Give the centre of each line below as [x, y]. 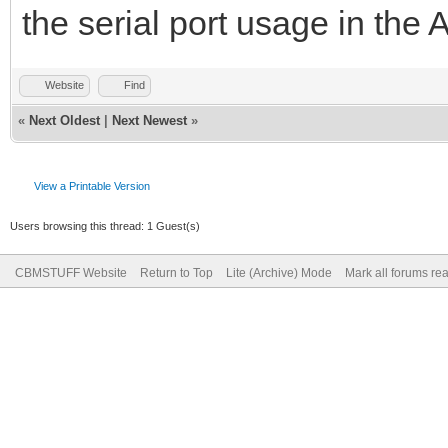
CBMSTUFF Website [71, 272]
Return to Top [176, 272]
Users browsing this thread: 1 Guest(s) [105, 225]
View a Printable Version [92, 185]
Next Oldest [64, 120]
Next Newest [149, 120]
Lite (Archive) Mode [279, 272]
